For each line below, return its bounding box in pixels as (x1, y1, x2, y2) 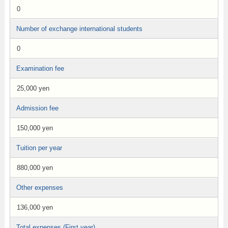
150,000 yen (16, 124, 53, 132)
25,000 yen (16, 84, 49, 92)
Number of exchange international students (16, 25, 142, 33)
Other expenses (16, 184, 63, 191)
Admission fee (16, 104, 59, 112)
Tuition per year (16, 144, 62, 152)
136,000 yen (16, 204, 53, 211)
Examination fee (16, 65, 64, 72)
